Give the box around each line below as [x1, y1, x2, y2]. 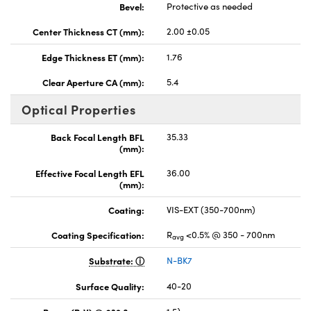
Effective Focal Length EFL [35, 166, 144, 179]
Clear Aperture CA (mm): [42, 75, 144, 88]
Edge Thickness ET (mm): [42, 50, 144, 63]
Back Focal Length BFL [51, 130, 144, 143]
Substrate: [89, 253, 135, 267]
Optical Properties [22, 100, 136, 118]
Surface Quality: [76, 279, 144, 292]
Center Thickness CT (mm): [33, 24, 144, 37]
